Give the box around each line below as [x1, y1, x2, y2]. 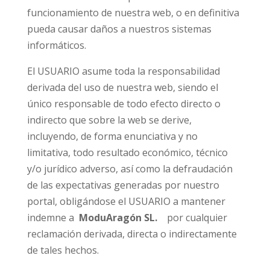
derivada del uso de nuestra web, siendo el [27, 81, 218, 94]
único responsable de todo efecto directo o [27, 97, 221, 110]
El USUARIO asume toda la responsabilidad [27, 64, 220, 78]
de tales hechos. [27, 243, 99, 257]
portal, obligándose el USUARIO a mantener [27, 195, 225, 208]
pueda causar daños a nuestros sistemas [27, 22, 212, 36]
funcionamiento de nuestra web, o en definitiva [27, 6, 239, 19]
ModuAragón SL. [76, 211, 162, 224]
